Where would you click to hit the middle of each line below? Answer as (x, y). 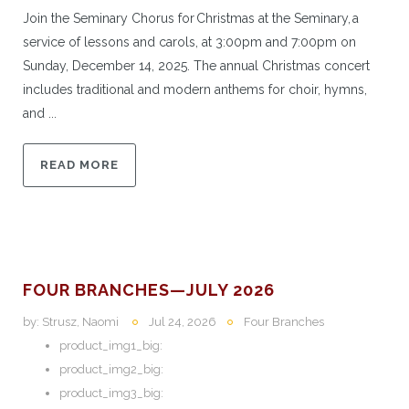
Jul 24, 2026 (183, 321)
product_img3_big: (111, 393)
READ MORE (79, 164)
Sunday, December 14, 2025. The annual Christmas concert (196, 65)
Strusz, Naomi (80, 321)
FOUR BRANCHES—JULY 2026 (149, 289)
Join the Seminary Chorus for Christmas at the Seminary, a (191, 18)
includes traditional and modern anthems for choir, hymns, (195, 89)
